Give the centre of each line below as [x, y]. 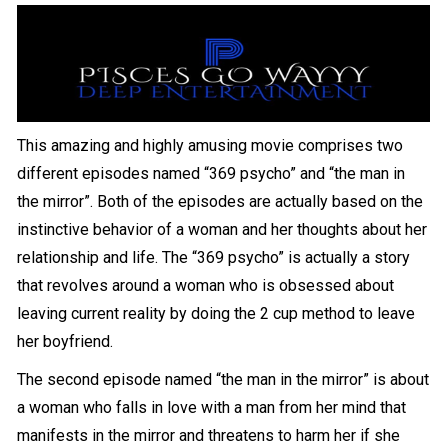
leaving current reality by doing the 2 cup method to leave [216, 313]
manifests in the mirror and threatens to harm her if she [209, 435]
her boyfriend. [67, 341]
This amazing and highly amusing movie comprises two [210, 145]
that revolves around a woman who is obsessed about [206, 285]
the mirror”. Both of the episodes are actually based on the [220, 201]
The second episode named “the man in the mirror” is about [223, 379]
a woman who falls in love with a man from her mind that [212, 407]
